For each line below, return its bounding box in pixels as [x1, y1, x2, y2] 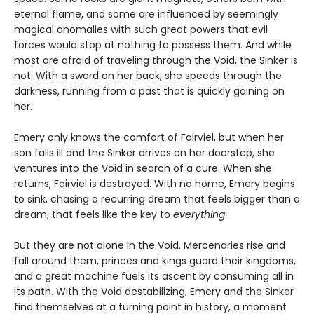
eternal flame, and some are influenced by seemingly [14, 7, 278, 22]
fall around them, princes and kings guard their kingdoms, [14, 254, 296, 268]
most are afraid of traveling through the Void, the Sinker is [14, 53, 298, 68]
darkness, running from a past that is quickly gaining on [14, 84, 285, 99]
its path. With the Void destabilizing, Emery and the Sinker [14, 285, 294, 299]
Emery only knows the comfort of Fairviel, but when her [14, 130, 284, 145]
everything [173, 207, 225, 222]
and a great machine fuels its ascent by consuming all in [14, 269, 294, 284]
